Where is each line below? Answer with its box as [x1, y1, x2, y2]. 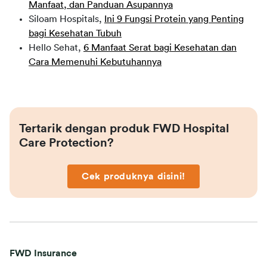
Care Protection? [19, 136, 114, 149]
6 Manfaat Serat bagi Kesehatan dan [83, 42, 237, 52]
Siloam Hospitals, [29, 14, 104, 24]
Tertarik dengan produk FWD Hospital [19, 122, 229, 135]
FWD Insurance [10, 248, 77, 258]
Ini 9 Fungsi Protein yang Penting [104, 14, 244, 24]
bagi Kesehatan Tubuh [29, 28, 122, 38]
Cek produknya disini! [82, 171, 185, 181]
